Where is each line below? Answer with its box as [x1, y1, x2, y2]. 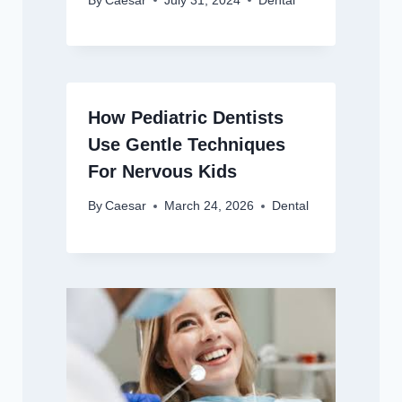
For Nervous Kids [87, 161, 237, 181]
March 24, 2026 [163, 199, 254, 214]
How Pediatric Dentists [87, 107, 284, 127]
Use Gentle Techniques [87, 134, 285, 154]
